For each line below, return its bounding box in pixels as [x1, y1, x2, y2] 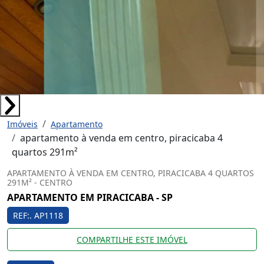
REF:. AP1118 [13, 210, 63, 221]
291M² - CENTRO [7, 177, 72, 188]
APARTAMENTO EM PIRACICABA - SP [7, 191, 173, 204]
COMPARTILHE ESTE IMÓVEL [77, 234, 187, 245]
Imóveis [7, 118, 38, 130]
